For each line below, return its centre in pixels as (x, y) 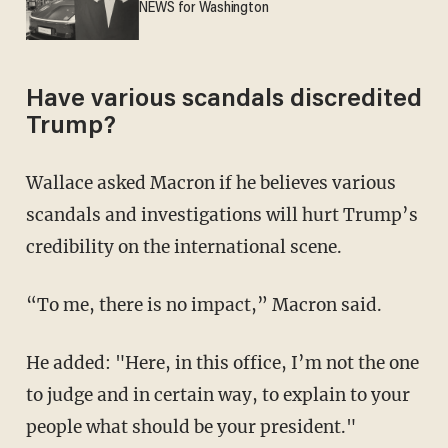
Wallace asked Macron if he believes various (210, 182)
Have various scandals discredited (223, 100)
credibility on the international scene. (183, 246)
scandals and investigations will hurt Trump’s (221, 214)
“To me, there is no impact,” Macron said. (203, 304)
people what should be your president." (190, 426)
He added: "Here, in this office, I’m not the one (222, 362)
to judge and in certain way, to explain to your (217, 394)
